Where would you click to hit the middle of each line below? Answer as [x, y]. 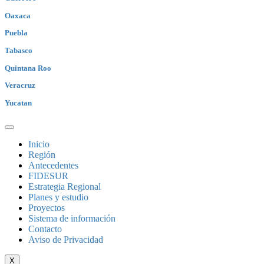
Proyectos [47, 207]
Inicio [39, 144]
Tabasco [19, 50]
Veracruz [20, 85]
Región [42, 154]
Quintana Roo [28, 68]
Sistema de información [72, 218]
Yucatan [18, 103]
